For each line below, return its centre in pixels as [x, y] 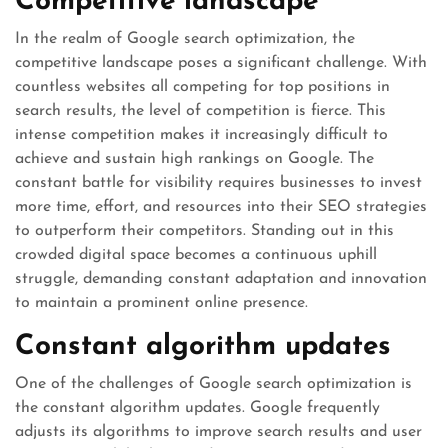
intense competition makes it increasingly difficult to [201, 135]
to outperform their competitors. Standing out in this [204, 231]
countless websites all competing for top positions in [202, 87]
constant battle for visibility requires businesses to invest [218, 183]
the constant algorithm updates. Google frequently [197, 408]
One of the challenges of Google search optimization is [213, 384]
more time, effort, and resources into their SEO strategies [221, 207]
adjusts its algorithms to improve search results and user [218, 432]
